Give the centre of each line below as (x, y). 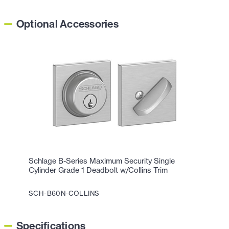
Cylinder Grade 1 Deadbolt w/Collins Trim (98, 170)
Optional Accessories (67, 24)
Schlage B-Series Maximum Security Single (102, 161)
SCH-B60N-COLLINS (64, 193)
